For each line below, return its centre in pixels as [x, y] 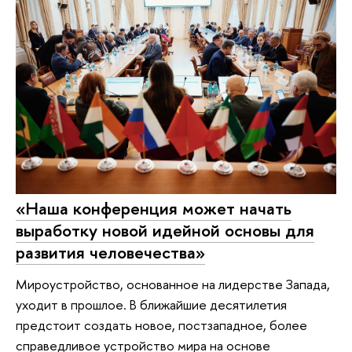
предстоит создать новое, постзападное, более [161, 324]
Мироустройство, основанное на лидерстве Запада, [173, 284]
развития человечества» [110, 253]
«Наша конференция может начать [154, 209]
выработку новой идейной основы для [165, 231]
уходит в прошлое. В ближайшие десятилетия [151, 304]
